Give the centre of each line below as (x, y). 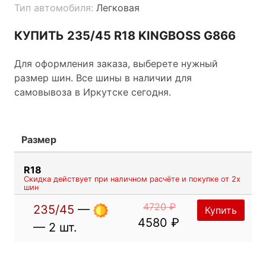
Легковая (116, 7)
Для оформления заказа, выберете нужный (116, 63)
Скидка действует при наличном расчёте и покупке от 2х (132, 179)
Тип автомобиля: (54, 7)
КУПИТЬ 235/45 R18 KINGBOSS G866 (125, 35)
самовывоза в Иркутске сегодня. (93, 92)
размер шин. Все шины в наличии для (103, 77)
